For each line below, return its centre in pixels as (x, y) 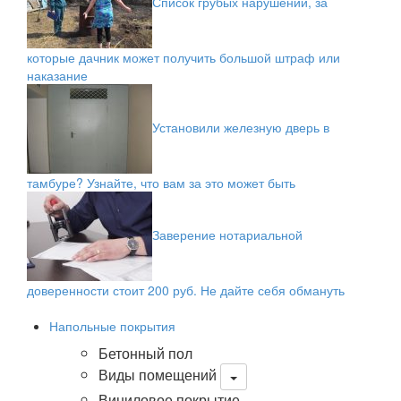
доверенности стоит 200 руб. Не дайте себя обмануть (186, 290)
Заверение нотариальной (227, 234)
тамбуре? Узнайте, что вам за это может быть (161, 183)
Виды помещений (158, 375)
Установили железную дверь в (241, 127)
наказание (57, 75)
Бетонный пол (145, 353)
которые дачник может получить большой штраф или (183, 57)
